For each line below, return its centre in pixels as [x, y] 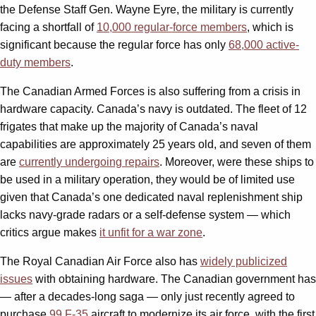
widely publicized [244, 261]
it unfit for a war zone [151, 232]
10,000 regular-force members [172, 27]
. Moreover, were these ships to [237, 162]
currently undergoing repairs [89, 162]
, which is [270, 27]
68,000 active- [264, 44]
